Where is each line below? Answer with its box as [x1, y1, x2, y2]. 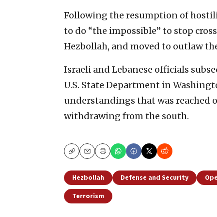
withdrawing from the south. [64, 110, 189, 122]
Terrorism [72, 191, 104, 201]
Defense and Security [121, 172, 188, 183]
